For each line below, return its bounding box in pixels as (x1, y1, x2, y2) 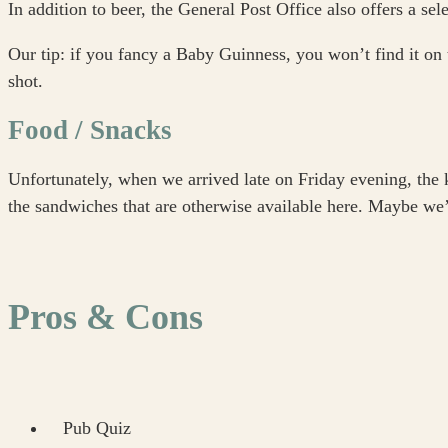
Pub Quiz (63, 418, 131, 439)
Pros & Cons (8, 297, 203, 338)
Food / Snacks (8, 114, 172, 145)
